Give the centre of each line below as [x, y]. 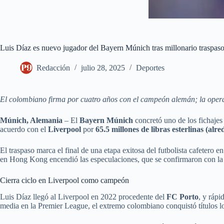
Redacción [53, 68]
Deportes [150, 68]
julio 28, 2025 [103, 68]
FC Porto [182, 196]
